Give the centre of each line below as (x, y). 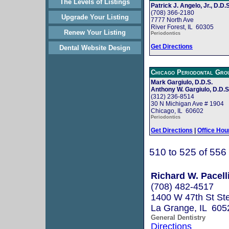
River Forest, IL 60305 (182, 27)
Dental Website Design (95, 48)
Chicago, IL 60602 (177, 111)
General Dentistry (178, 217)
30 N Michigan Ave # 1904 (187, 104)
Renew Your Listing (95, 32)
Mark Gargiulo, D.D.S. (182, 82)
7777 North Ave (172, 20)
